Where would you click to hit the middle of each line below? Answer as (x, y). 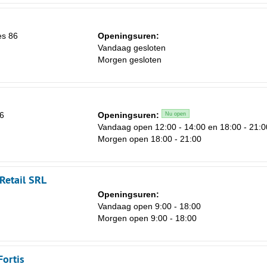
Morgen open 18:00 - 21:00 (150, 139)
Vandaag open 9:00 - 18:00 (149, 207)
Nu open (176, 114)
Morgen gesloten (130, 60)
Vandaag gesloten (132, 48)
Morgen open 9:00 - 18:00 (147, 218)
